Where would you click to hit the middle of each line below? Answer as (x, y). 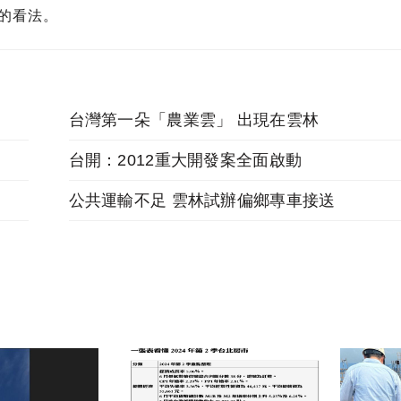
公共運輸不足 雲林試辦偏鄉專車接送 (202, 201)
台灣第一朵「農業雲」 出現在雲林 (194, 120)
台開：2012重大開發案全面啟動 (185, 161)
